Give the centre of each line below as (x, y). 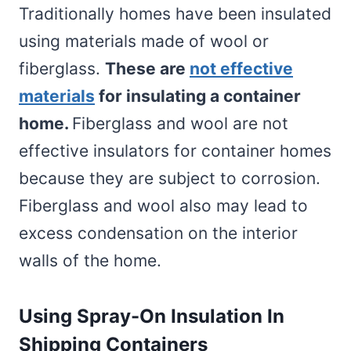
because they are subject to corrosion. (170, 178)
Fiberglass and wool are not (180, 123)
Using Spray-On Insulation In (152, 316)
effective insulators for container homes (175, 150)
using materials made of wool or (144, 41)
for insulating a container (198, 96)
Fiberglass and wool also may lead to (163, 205)
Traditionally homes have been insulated (175, 13)
